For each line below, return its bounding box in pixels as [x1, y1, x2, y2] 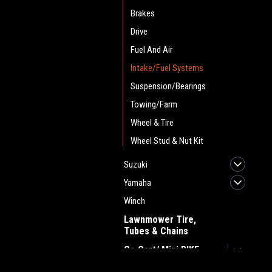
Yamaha [124, 177, 151, 188]
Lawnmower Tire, [124, 214, 196, 225]
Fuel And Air [131, 44, 172, 55]
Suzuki [124, 159, 148, 170]
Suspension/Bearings [131, 81, 206, 92]
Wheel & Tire [131, 117, 174, 128]
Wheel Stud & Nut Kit [131, 135, 203, 146]
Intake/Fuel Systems [131, 63, 203, 73]
